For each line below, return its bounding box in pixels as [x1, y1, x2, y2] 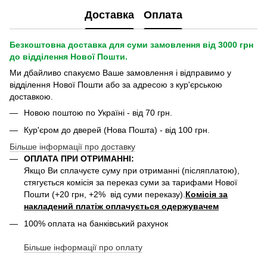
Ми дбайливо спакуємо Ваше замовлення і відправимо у [10, 68, 231, 78]
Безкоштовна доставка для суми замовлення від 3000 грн [10, 40, 253, 50]
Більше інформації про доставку [10, 142, 135, 152]
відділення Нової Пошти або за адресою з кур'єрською [10, 80, 222, 90]
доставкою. [10, 92, 55, 102]
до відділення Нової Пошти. [10, 52, 128, 62]
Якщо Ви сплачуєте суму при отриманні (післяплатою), [24, 166, 240, 176]
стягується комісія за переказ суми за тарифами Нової [24, 178, 237, 188]
